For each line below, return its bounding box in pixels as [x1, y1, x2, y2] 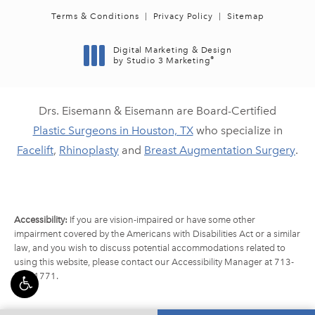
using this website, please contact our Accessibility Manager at [14, 257, 274, 268]
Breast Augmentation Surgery [144, 143, 295, 157]
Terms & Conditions [51, 11, 139, 22]
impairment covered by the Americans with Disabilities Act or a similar [14, 229, 300, 240]
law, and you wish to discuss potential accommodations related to [14, 243, 285, 254]
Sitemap [226, 11, 264, 22]
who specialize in [193, 124, 283, 138]
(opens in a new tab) [112, 65, 202, 76]
